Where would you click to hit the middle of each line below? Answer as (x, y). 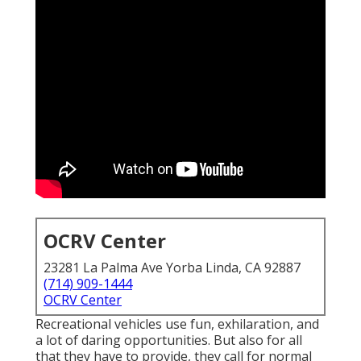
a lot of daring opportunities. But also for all (169, 340)
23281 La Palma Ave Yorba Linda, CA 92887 (172, 268)
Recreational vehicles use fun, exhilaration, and (177, 324)
